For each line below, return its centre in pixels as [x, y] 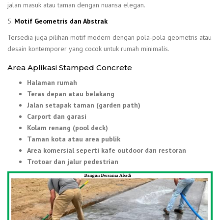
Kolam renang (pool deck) [68, 127]
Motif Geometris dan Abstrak [61, 21]
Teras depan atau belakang [71, 94]
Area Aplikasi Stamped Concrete [70, 68]
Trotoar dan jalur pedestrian [73, 161]
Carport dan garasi [57, 116]
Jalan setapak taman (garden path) [84, 105]
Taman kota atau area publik [74, 139]
